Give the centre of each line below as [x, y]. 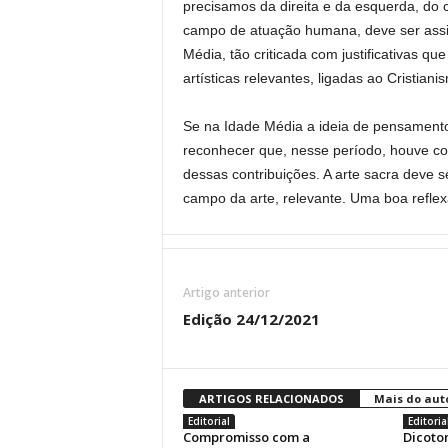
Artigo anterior [226, 292]
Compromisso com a [246, 437]
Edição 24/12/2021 [251, 319]
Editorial [208, 421]
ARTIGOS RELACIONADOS [271, 398]
